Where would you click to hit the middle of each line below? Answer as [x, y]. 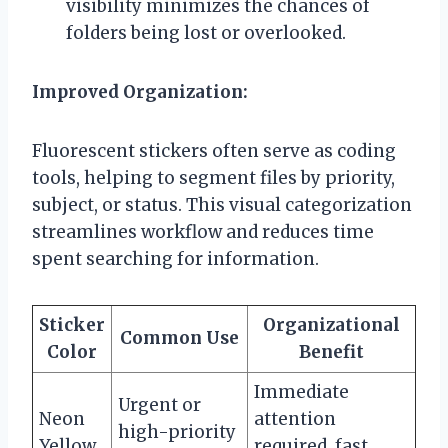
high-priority [177, 431]
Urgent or [159, 404]
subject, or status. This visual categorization [222, 204]
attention [295, 418]
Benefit [331, 351]
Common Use [179, 337]
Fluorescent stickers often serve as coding [214, 150]
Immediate [301, 391]
